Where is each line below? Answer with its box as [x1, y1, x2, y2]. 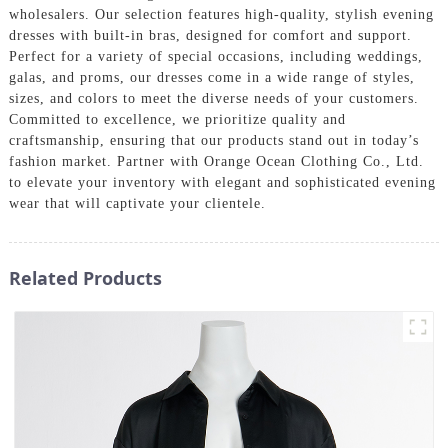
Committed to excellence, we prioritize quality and [8, 111, 346, 127]
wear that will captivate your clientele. [8, 195, 266, 211]
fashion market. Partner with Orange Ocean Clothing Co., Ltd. [8, 153, 424, 169]
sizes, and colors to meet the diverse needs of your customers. [8, 90, 419, 106]
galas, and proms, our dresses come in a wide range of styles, [8, 69, 415, 85]
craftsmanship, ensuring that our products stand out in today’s [8, 132, 419, 148]
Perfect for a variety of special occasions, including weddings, [8, 48, 423, 64]
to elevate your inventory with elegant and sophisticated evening [8, 174, 436, 190]
